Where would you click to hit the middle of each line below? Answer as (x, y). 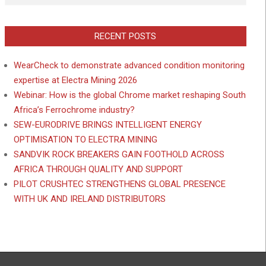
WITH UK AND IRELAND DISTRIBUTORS (89, 199)
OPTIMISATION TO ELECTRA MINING (85, 139)
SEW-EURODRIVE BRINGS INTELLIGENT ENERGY (107, 124)
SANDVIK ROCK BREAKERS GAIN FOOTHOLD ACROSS (119, 154)
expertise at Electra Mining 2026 (75, 80)
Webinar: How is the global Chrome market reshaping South (129, 95)
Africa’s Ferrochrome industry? (74, 110)
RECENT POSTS (126, 36)
